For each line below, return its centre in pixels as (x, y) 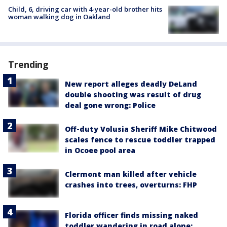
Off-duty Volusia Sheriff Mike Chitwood (141, 129)
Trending (29, 65)
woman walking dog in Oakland (59, 17)
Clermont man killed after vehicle (131, 174)
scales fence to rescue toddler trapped (140, 140)
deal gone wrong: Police (110, 105)
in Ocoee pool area (100, 150)
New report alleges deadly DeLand (131, 84)
